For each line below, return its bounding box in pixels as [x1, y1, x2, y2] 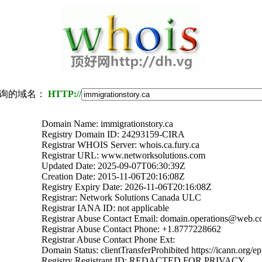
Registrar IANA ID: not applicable [42, 203, 169, 213]
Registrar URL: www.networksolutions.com [42, 150, 205, 160]
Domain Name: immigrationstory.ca [42, 119, 173, 129]
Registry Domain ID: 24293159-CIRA [42, 129, 185, 139]
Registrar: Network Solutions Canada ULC [42, 192, 201, 202]
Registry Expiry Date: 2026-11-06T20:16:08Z [42, 182, 212, 192]
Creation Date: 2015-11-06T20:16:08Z [42, 171, 185, 181]
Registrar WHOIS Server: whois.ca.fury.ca [42, 140, 199, 150]
